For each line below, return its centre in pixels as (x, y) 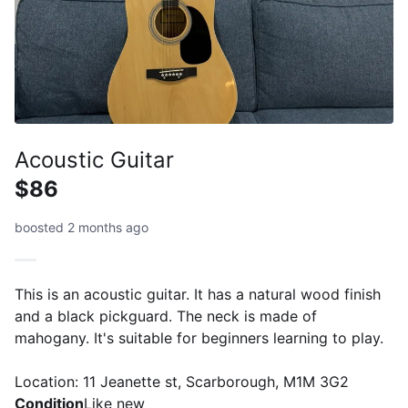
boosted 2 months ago (82, 227)
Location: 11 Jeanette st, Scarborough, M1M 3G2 (182, 382)
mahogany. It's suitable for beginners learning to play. (199, 338)
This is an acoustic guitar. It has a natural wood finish (198, 294)
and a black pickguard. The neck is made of (166, 316)
